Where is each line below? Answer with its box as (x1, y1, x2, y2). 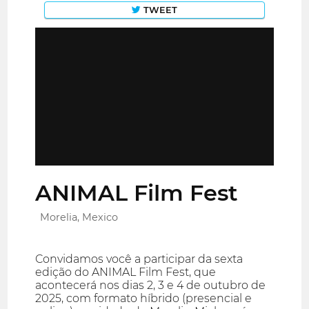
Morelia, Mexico (40, 211, 119, 224)
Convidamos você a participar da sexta (35, 252, 243, 266)
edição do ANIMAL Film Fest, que (35, 266, 217, 279)
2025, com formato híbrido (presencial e (35, 292, 252, 306)
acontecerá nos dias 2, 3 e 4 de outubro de (35, 279, 266, 292)
